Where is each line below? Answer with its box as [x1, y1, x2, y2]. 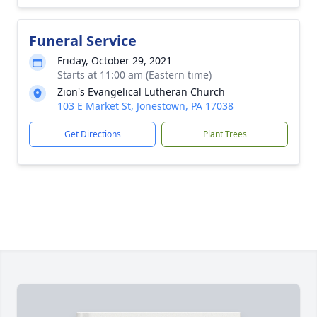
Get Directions [64, 128, 121, 140]
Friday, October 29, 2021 [57, 54, 172, 67]
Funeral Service [29, 31, 137, 50]
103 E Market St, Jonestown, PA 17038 [57, 99, 234, 113]
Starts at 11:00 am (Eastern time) [57, 68, 212, 81]
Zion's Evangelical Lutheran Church [57, 85, 225, 98]
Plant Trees [202, 128, 247, 140]
